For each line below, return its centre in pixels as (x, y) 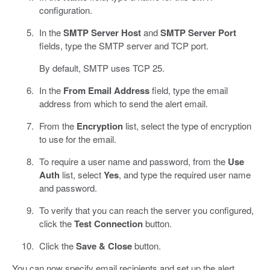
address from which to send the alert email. (123, 104)
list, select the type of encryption (187, 126)
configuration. (65, 10)
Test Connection (108, 224)
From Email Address (106, 91)
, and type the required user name (184, 175)
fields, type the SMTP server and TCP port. (124, 46)
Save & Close (104, 246)
